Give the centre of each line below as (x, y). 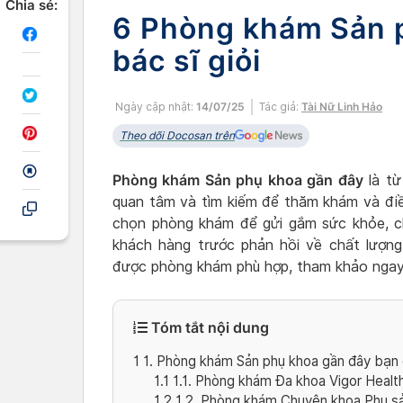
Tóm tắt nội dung (208, 327)
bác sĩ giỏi (187, 61)
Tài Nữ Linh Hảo (342, 107)
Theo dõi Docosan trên (177, 135)
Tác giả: (280, 107)
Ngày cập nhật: (154, 107)
